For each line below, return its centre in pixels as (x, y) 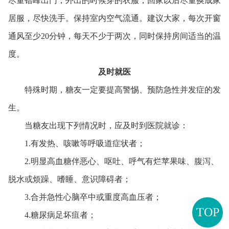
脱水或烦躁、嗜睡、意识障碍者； (69, 179)
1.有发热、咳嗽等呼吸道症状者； (76, 143)
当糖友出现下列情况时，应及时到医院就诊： (98, 125)
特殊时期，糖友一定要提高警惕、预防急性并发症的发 (114, 89)
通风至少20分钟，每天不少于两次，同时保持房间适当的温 (114, 36)
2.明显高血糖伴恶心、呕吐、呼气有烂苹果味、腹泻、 (113, 161)
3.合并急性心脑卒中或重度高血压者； (85, 197)
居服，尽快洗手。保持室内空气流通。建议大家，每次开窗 (114, 18)
